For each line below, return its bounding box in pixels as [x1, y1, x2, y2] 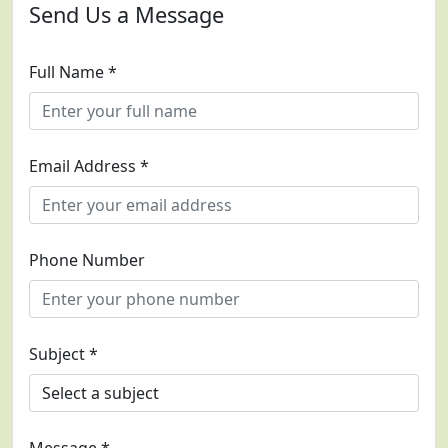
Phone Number [29, 249, 145, 272]
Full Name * [29, 61, 117, 84]
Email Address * [29, 155, 149, 178]
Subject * [29, 343, 98, 366]
